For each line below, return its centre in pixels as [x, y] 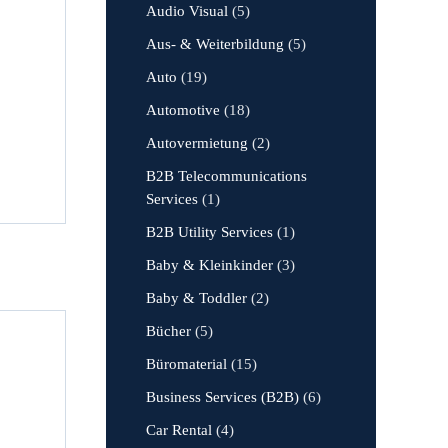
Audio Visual [187, 11]
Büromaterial [186, 364]
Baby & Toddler [196, 298]
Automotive [183, 110]
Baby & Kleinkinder [209, 265]
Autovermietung [197, 143]
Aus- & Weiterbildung [215, 44]
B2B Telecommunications [226, 176]
